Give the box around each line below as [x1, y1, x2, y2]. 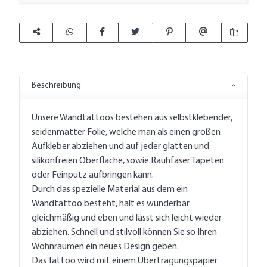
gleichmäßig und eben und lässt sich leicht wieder [32, 213, 222, 223]
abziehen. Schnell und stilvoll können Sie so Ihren [32, 227, 217, 237]
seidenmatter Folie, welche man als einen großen [32, 127, 221, 137]
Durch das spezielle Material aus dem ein [32, 184, 188, 194]
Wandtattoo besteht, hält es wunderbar [32, 198, 190, 209]
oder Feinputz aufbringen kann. [32, 170, 154, 180]
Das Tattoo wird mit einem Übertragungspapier [32, 256, 218, 266]
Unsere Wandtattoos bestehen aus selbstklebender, [32, 113, 232, 123]
